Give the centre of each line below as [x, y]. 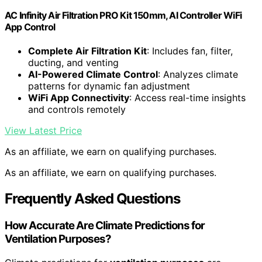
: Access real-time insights [187, 98]
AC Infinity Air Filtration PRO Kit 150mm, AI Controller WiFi [123, 15]
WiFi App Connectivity [79, 98]
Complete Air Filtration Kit [87, 51]
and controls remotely [77, 110]
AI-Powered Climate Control [93, 75]
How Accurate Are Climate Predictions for [105, 226]
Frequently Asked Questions [92, 199]
